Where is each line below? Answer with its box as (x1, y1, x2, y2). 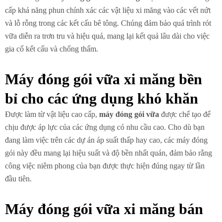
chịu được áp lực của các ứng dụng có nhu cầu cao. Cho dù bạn (5, 122, 205, 131)
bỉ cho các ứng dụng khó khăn (5, 90, 198, 107)
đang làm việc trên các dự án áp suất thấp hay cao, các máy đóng (5, 135, 208, 144)
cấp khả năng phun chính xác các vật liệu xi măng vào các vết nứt (5, 5, 211, 14)
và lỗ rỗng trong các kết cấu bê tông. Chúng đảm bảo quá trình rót (5, 18, 211, 27)
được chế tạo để (159, 110, 211, 118)
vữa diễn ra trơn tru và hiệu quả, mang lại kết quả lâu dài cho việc (5, 31, 210, 40)
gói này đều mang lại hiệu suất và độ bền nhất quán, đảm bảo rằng (5, 148, 212, 157)
